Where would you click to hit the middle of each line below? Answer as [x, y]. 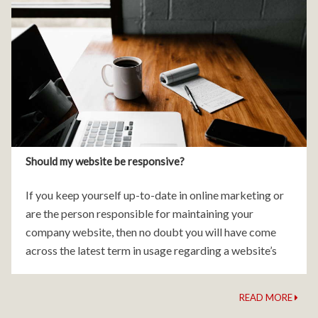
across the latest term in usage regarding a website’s [151, 250]
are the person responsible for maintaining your [139, 213]
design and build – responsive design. [114, 268]
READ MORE [267, 297]
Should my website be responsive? [105, 161]
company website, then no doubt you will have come [151, 231]
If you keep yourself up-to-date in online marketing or [155, 194]
